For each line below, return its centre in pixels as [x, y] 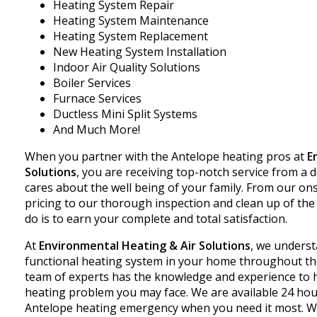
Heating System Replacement [130, 36]
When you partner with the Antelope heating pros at [166, 157]
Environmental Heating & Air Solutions [144, 246]
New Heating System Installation [139, 52]
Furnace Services [97, 99]
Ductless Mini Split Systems [125, 114]
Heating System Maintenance [131, 21]
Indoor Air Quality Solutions [126, 68]
